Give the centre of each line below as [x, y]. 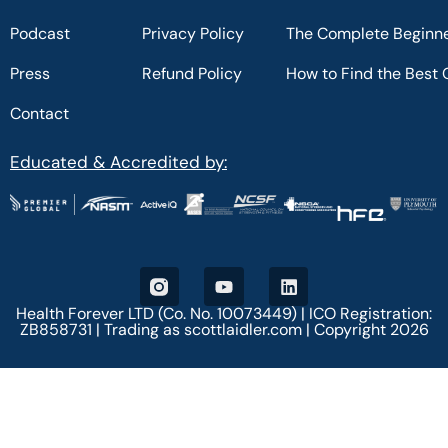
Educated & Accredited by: [118, 161]
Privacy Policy [193, 33]
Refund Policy [192, 73]
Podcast [40, 33]
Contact [39, 113]
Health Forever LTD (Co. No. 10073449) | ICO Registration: [224, 314]
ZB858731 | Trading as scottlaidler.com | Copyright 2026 [224, 330]
